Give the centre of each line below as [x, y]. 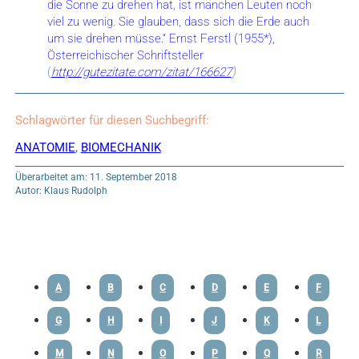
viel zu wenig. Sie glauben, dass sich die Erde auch [178, 21]
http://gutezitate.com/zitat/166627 [141, 72]
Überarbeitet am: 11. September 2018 [96, 177]
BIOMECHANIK [121, 148]
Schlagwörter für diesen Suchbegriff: [112, 121]
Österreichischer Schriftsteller [125, 55]
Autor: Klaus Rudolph [61, 191]
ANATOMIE [45, 148]
